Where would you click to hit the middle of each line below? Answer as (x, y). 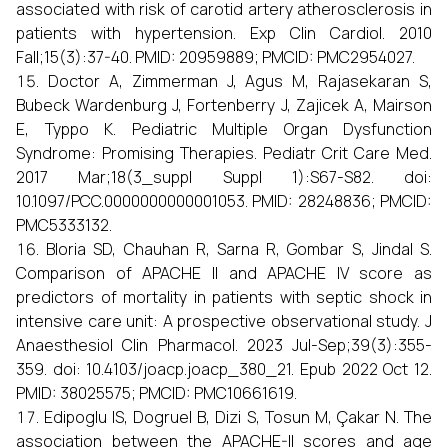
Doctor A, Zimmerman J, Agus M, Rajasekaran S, (239, 81)
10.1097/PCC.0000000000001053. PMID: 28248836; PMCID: (224, 201)
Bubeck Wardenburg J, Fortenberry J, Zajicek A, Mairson (224, 105)
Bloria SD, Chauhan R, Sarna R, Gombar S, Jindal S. (239, 249)
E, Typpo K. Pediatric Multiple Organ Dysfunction (224, 129)
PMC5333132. (64, 225)
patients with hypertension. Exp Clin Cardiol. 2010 (224, 33)
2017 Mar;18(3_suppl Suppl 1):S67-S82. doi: (224, 177)
